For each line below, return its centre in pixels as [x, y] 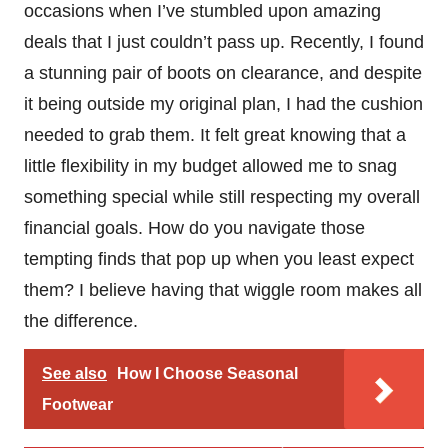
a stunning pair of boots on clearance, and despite [223, 72]
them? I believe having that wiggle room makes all [223, 289]
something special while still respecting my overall [222, 196]
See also [74, 373]
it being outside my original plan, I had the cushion [223, 103]
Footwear [77, 404]
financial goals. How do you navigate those [194, 227]
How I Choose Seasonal [207, 373]
